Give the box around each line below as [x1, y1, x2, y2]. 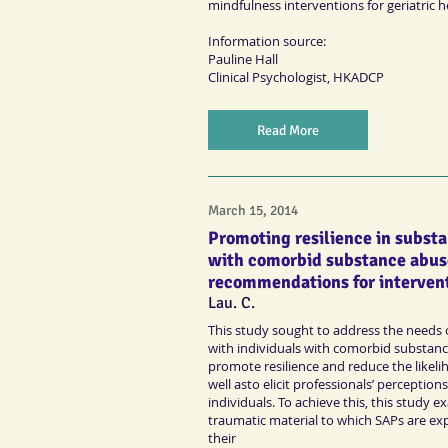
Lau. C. [208, 292, 255, 313]
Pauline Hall [208, 50, 278, 69]
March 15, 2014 [208, 202, 298, 220]
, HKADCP [327, 68, 384, 87]
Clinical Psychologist [208, 68, 327, 87]
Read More [257, 121, 319, 139]
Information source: [208, 32, 326, 51]
